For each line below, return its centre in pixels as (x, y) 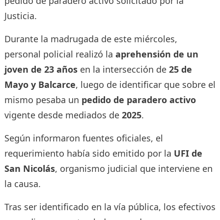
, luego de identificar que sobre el (145, 84)
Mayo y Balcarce (40, 84)
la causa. (22, 183)
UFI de (188, 153)
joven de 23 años (41, 69)
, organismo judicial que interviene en (134, 168)
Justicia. (20, 15)
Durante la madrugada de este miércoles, (91, 39)
